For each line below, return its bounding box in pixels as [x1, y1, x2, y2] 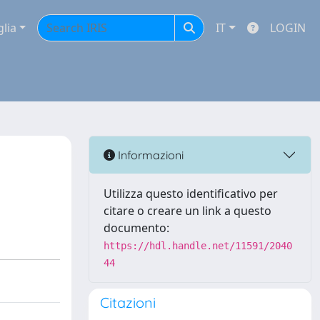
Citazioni [100, 294, 156, 311]
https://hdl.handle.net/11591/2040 [104, 240, 292, 251]
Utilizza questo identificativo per [104, 186, 278, 201]
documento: [104, 220, 169, 236]
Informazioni [115, 147, 184, 162]
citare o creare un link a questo [104, 203, 271, 219]
